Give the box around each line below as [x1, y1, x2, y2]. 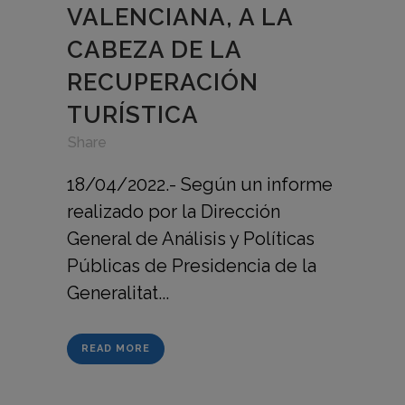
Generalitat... [67, 282, 169, 305]
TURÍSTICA [67, 101, 199, 129]
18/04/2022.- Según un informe [67, 174, 333, 196]
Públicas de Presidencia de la [67, 255, 316, 278]
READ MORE [81, 343, 150, 355]
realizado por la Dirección [67, 201, 280, 223]
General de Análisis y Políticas [67, 228, 315, 250]
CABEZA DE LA [67, 36, 241, 64]
